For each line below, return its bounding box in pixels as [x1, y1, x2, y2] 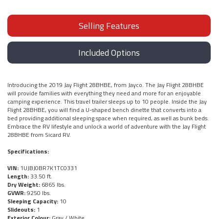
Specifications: [7, 147, 49, 156]
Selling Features [79, 19, 139, 33]
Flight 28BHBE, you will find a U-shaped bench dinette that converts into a [7, 105, 201, 115]
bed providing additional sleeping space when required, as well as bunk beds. [7, 113, 209, 123]
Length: [7, 172, 29, 181]
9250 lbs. [25, 188, 51, 198]
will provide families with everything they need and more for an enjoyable [7, 88, 201, 98]
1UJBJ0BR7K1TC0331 [19, 163, 77, 173]
